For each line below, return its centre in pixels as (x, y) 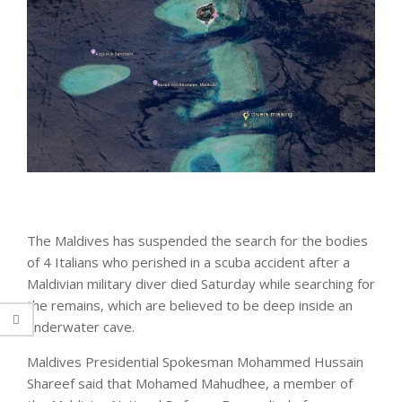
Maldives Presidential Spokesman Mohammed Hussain (195, 361)
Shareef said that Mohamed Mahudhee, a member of (190, 383)
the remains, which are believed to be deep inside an (190, 305)
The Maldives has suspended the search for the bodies (197, 240)
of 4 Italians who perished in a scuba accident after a (188, 262)
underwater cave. (81, 326)
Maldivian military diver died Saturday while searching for (201, 283)
